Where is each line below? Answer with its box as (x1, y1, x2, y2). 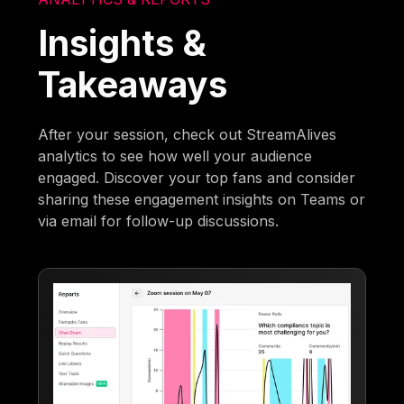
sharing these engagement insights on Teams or (38, 189, 366, 208)
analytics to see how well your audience (38, 146, 313, 165)
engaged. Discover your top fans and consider (38, 168, 356, 187)
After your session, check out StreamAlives (38, 124, 337, 143)
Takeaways (38, 62, 228, 106)
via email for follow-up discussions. (38, 211, 280, 230)
